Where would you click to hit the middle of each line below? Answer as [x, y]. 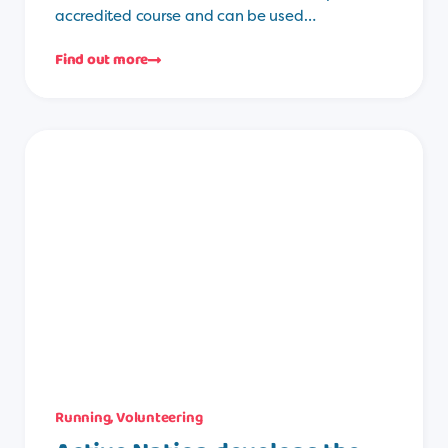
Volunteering [159, 418]
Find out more [102, 60]
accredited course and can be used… [185, 16]
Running [83, 418]
